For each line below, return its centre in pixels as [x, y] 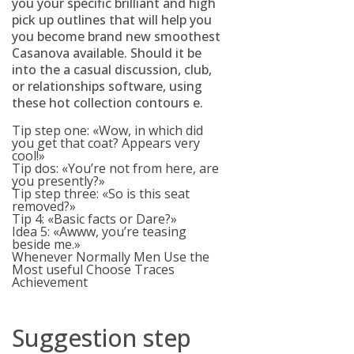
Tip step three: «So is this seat [101, 194]
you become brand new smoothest [116, 36]
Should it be [164, 53]
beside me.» [46, 244]
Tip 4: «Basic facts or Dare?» [94, 219]
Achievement [50, 282]
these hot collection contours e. [107, 103]
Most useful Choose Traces [93, 269]
